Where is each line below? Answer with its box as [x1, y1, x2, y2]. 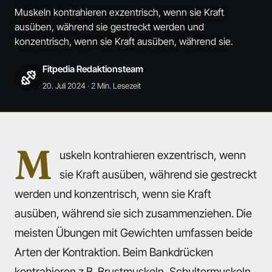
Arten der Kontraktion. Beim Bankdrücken [15, 245, 213, 259]
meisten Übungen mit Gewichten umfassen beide [15, 226, 253, 240]
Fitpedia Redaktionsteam [42, 63, 143, 75]
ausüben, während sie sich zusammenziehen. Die [15, 206, 252, 220]
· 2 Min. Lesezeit [86, 81, 141, 90]
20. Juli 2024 [42, 81, 86, 90]
